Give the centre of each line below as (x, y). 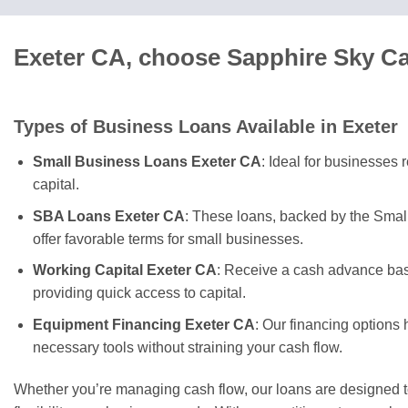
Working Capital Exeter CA (124, 270)
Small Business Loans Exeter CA (147, 162)
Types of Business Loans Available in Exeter (206, 127)
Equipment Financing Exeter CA (143, 324)
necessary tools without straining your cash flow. (187, 347)
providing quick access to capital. (139, 293)
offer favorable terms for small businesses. (168, 239)
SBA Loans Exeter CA (108, 216)
